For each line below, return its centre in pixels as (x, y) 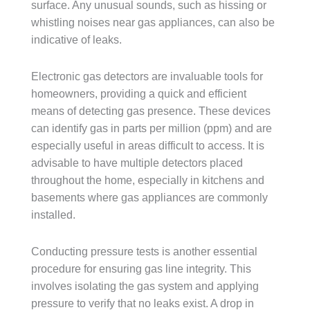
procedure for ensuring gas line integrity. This (141, 269)
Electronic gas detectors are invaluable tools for (147, 76)
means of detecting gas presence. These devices (151, 111)
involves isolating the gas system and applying (145, 286)
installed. (53, 215)
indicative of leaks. (76, 40)
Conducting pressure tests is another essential (144, 252)
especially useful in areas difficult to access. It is (148, 146)
